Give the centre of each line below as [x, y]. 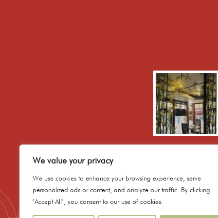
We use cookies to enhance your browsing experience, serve [117, 178]
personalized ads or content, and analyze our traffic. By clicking [121, 190]
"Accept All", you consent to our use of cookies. [98, 201]
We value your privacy [73, 160]
